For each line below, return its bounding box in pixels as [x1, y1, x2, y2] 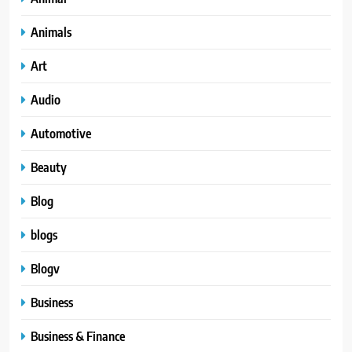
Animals [31, 24, 71, 41]
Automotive [31, 125, 91, 142]
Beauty [31, 159, 67, 176]
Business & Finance [31, 328, 125, 345]
